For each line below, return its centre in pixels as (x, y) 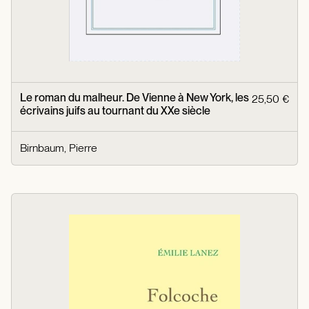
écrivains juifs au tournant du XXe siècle (115, 110)
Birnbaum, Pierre (59, 148)
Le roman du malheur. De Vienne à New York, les (134, 97)
